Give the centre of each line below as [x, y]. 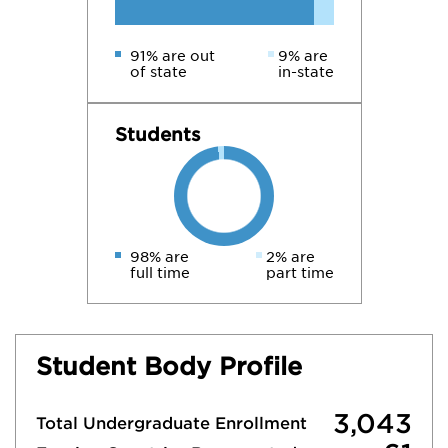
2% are [290, 257]
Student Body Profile [169, 366]
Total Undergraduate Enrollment [171, 423]
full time [159, 273]
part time [299, 273]
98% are [159, 257]
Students [157, 134]
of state [158, 72]
